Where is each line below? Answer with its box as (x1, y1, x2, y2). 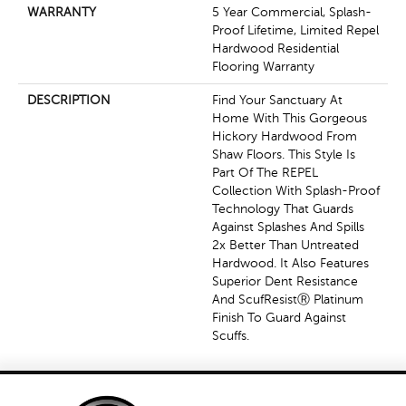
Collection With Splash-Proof (212, 184, 380, 198)
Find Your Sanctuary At (212, 93, 343, 107)
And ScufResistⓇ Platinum (212, 293, 363, 306)
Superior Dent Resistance (212, 275, 358, 288)
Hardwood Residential (212, 42, 339, 55)
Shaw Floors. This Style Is (212, 148, 355, 161)
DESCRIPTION (27, 93, 111, 107)
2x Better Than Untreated (212, 238, 359, 252)
